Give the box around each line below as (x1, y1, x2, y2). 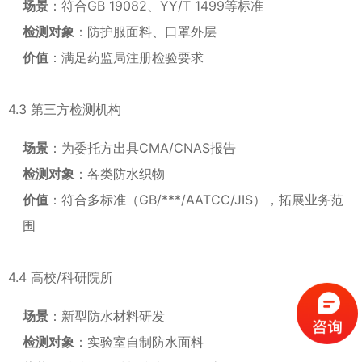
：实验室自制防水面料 (74, 334, 204, 350)
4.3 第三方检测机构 (8, 101, 121, 117)
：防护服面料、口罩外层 (74, 23, 217, 40)
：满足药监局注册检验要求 (48, 49, 204, 65)
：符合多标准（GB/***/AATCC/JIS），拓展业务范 (48, 192, 343, 208)
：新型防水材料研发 (48, 308, 165, 324)
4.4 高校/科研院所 (8, 269, 113, 285)
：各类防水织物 (74, 166, 165, 182)
